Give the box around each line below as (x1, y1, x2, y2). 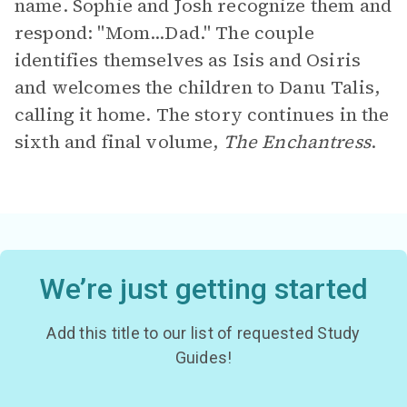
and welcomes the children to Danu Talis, (15, 74, 380, 100)
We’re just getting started (39, 272, 368, 306)
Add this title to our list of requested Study (46, 323, 361, 342)
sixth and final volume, (15, 129, 223, 154)
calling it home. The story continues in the (15, 102, 390, 127)
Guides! (174, 348, 233, 367)
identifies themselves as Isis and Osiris (15, 47, 361, 73)
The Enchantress (223, 129, 371, 154)
